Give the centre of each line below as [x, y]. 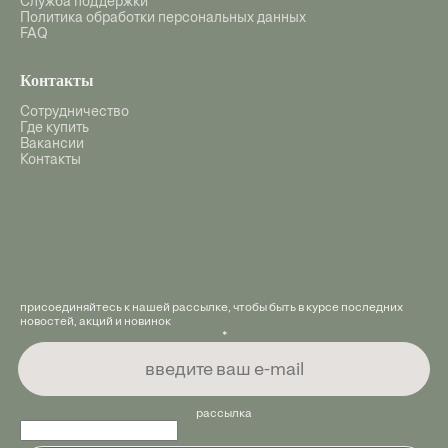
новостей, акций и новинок [95, 321]
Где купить [54, 127]
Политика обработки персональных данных [163, 17]
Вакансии [52, 143]
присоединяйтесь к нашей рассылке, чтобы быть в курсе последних [211, 307]
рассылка [224, 413]
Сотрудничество [74, 111]
